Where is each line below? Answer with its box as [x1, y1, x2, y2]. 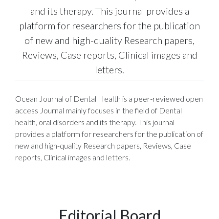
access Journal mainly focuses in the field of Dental [15, 106, 182, 115]
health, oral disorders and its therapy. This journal [15, 117, 175, 127]
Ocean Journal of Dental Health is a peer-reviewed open [15, 94, 203, 103]
